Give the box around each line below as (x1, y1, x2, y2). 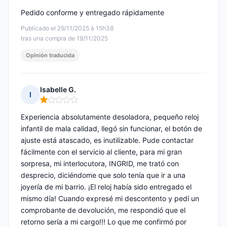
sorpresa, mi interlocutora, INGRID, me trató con (21, 159, 179, 168)
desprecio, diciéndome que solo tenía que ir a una (21, 171, 185, 180)
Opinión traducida (26, 52, 74, 59)
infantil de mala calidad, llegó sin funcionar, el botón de (21, 124, 202, 133)
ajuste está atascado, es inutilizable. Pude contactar (21, 136, 194, 145)
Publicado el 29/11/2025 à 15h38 (21, 24, 113, 32)
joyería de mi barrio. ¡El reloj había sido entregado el (21, 182, 192, 192)
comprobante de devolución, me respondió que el (21, 206, 185, 215)
